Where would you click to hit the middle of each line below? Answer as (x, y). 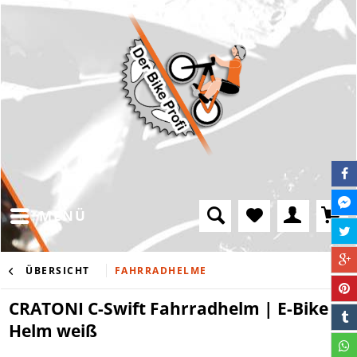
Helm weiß (53, 330)
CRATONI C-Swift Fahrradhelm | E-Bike (169, 308)
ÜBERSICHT (58, 270)
